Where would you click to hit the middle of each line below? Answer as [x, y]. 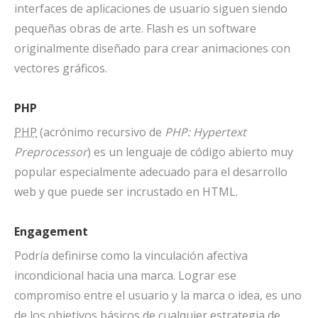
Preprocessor [51, 152]
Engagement [51, 232]
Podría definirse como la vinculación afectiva [131, 256]
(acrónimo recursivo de [101, 132]
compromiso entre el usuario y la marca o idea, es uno [158, 296]
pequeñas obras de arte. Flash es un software [135, 29]
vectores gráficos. [61, 68]
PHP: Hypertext [205, 132]
